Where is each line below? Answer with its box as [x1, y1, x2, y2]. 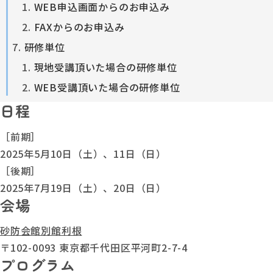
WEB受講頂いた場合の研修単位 [34, 79, 180, 94]
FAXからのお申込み [34, 19, 125, 34]
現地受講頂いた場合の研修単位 [34, 59, 177, 74]
